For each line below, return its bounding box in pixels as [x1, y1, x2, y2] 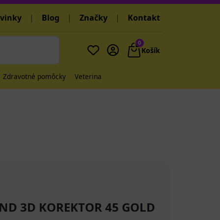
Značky [80, 12, 108, 23]
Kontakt [128, 12, 160, 23]
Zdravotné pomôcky [3, 72, 66, 81]
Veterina [75, 72, 102, 81]
